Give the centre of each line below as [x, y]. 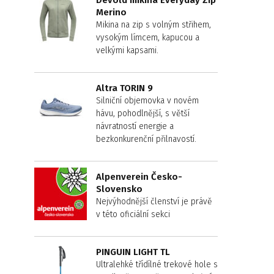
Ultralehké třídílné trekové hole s [157, 265]
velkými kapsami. [127, 50]
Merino [111, 12]
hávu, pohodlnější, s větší [143, 113]
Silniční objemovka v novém [147, 101]
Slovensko [119, 189]
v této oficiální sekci [133, 214]
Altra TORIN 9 [124, 88]
